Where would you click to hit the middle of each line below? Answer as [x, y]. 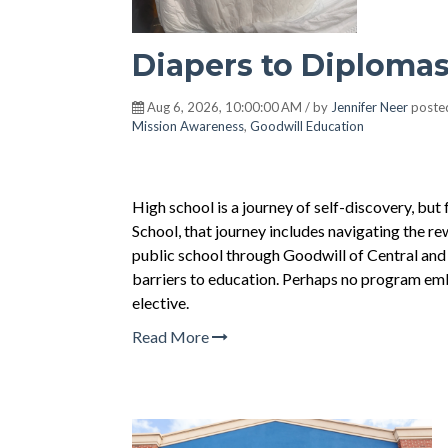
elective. [160, 302]
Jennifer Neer [369, 107]
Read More [172, 336]
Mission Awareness [188, 126]
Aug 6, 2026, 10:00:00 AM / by [237, 107]
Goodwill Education [307, 126]
